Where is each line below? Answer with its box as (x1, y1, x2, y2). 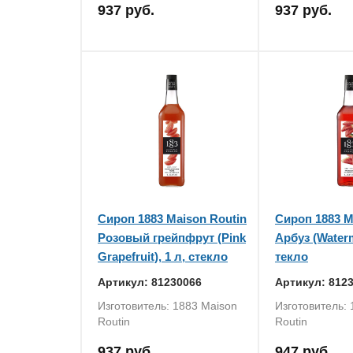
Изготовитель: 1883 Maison (98, 299, 237, 312)
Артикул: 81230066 (98, 276, 202, 288)
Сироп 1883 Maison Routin (98, 212, 247, 225)
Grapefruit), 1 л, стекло (98, 250, 228, 263)
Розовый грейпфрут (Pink (98, 231, 246, 244)
